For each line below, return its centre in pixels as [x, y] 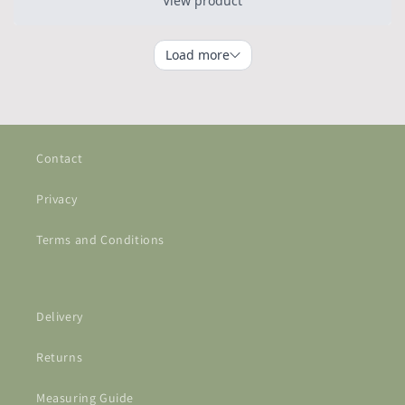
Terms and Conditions [100, 240]
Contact [60, 158]
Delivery [60, 316]
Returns [60, 357]
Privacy [57, 199]
